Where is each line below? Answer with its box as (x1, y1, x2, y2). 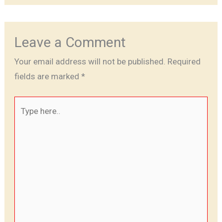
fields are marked (14, 71, 81, 82)
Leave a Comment (14, 34, 126, 51)
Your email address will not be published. (14, 56, 166, 67)
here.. (13, 113, 34, 123)
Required (167, 56, 201, 67)
